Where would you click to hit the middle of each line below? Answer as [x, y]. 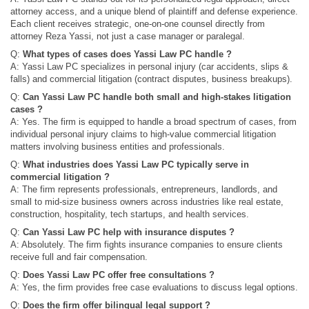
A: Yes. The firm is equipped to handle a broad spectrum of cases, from [153, 121]
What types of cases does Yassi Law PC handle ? [127, 54]
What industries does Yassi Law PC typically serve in [136, 164]
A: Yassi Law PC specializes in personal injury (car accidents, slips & [149, 66]
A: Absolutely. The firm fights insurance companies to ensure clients [147, 244]
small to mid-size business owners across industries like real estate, [147, 201]
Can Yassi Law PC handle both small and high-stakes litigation [157, 97]
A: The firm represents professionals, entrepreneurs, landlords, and [144, 189]
